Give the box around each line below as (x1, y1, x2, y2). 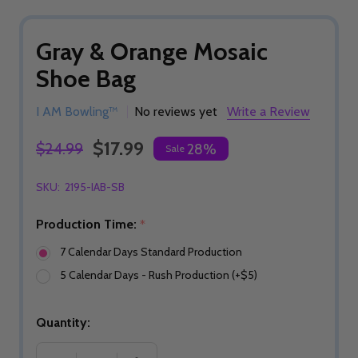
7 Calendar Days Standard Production (60, 245, 242, 260)
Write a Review (227, 104, 310, 119)
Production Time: (36, 217, 140, 232)
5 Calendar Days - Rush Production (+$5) (60, 268, 257, 283)
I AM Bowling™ (36, 104, 118, 119)
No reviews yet (134, 104, 217, 119)
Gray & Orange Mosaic (36, 37, 268, 66)
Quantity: (36, 315, 90, 331)
